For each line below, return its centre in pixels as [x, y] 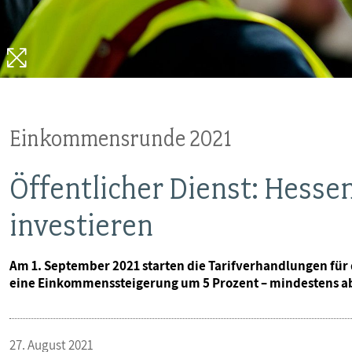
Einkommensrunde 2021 [121, 138]
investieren [81, 225]
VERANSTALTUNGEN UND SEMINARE [138, 29]
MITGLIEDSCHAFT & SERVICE [111, 81]
